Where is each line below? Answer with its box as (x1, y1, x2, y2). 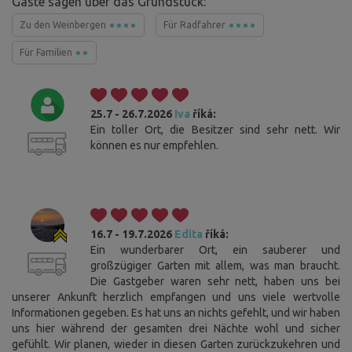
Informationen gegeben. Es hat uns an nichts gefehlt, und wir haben (12, 306, 340, 320)
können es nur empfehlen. (90, 139, 218, 152)
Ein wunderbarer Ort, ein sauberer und (90, 244, 340, 257)
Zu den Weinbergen (20, 20, 108, 31)
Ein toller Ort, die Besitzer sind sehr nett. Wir (90, 123, 340, 137)
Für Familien (20, 47, 75, 58)
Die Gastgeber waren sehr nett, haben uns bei (90, 275, 340, 288)
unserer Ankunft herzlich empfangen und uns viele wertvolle (12, 291, 340, 304)
